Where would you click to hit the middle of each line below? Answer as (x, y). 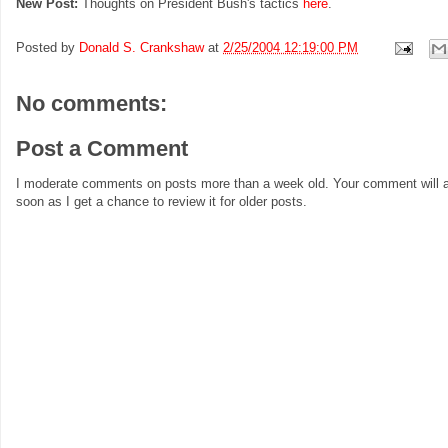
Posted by (47, 47)
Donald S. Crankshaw (141, 47)
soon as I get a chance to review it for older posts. (161, 202)
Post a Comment (102, 149)
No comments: (91, 103)
